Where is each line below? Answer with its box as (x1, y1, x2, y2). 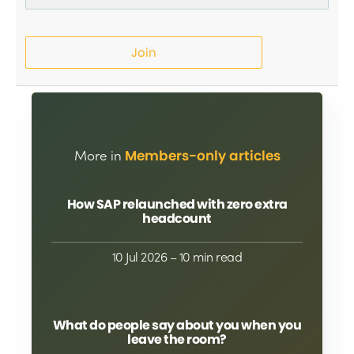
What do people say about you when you (52, 315, 302, 334)
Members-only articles (124, 146, 281, 166)
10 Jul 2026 (111, 247, 168, 265)
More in (73, 145, 122, 165)
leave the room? (127, 330, 227, 348)
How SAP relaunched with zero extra (66, 194, 288, 213)
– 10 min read (167, 247, 243, 265)
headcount (142, 209, 212, 228)
